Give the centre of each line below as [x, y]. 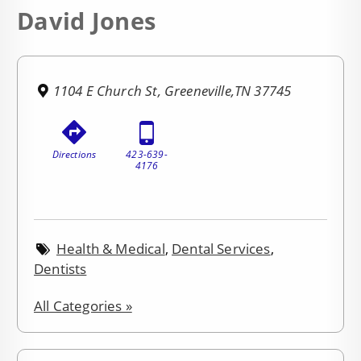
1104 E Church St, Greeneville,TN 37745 [172, 91]
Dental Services [221, 248]
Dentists [60, 268]
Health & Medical [110, 248]
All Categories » [83, 305]
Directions [74, 155]
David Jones [87, 21]
